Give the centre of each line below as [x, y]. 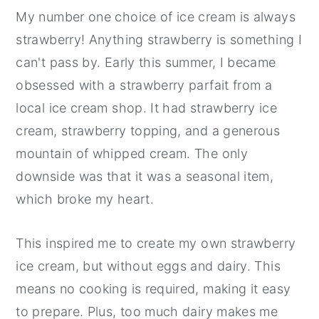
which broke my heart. [85, 199]
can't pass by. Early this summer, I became [146, 62]
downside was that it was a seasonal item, [145, 176]
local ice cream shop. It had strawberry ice [146, 108]
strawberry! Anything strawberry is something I [159, 39]
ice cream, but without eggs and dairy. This [148, 266]
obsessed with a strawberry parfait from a [144, 85]
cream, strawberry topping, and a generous [148, 130]
